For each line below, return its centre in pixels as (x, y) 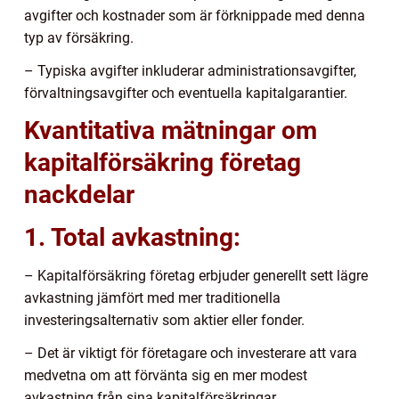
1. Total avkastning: (132, 237)
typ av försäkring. (79, 37)
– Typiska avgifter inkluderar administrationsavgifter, (190, 70)
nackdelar (79, 194)
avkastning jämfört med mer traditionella (152, 297)
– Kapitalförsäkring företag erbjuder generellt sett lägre (196, 275)
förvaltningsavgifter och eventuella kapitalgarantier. (186, 93)
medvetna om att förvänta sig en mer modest (166, 375)
